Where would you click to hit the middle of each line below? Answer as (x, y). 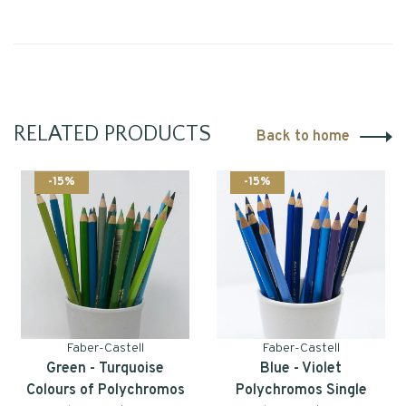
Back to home (303, 137)
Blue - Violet (301, 369)
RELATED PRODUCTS (112, 135)
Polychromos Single (301, 391)
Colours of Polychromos (105, 391)
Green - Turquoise (105, 369)
